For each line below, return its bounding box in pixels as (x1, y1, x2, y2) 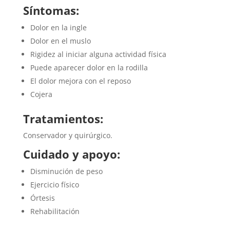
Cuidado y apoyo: (23, 146, 120, 162)
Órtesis (30, 193, 55, 203)
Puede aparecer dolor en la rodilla (30, 63, 148, 73)
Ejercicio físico (30, 180, 79, 190)
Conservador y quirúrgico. (23, 130, 112, 141)
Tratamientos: (23, 111, 103, 127)
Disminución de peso (30, 166, 103, 177)
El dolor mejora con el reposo (30, 76, 131, 86)
